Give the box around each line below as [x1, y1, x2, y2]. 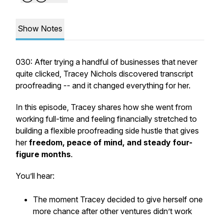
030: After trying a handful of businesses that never [16, 57, 197, 67]
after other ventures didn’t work [80, 206, 192, 216]
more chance [33, 206, 80, 216]
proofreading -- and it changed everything [16, 81, 164, 90]
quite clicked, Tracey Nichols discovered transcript [16, 69, 193, 79]
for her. [165, 81, 191, 90]
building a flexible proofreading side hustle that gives [16, 126, 199, 136]
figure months [16, 149, 71, 159]
